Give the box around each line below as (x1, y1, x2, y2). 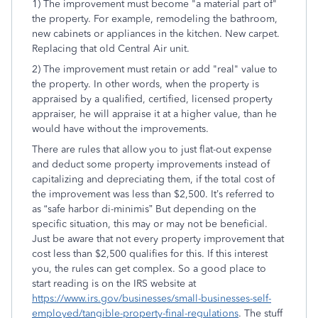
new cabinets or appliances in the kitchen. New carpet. (32, 27, 280, 40)
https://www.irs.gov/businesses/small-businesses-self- (32, 292, 271, 305)
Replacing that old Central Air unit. (32, 42, 190, 55)
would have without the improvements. (32, 122, 209, 135)
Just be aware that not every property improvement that (32, 232, 284, 245)
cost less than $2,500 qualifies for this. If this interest (32, 247, 268, 260)
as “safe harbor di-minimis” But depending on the (32, 202, 256, 215)
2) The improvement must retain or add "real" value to (32, 62, 278, 75)
